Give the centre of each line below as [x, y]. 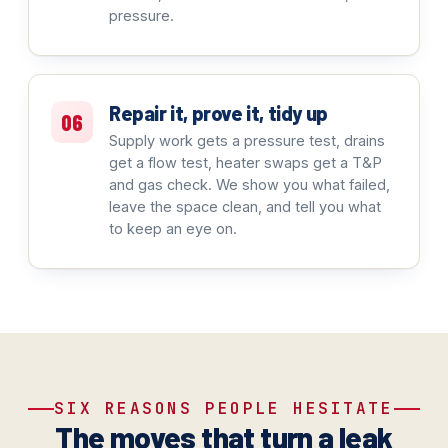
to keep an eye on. [173, 228]
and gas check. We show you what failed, [249, 184]
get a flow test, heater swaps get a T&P [245, 162]
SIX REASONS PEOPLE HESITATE [224, 408]
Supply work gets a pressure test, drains [247, 140]
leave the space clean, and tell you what [245, 206]
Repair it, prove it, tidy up [218, 113]
